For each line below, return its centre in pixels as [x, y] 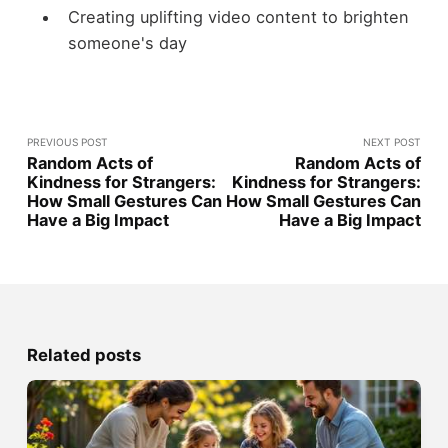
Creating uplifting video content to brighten [238, 17]
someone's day [127, 43]
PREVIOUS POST [67, 142]
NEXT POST [392, 142]
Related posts [83, 355]
